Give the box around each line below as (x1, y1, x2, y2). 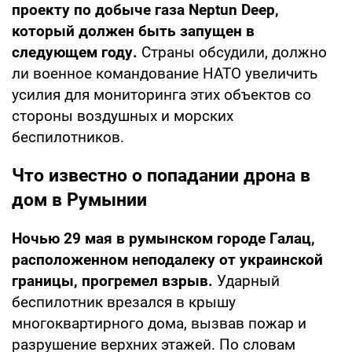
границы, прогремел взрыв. (12, 271, 217, 290)
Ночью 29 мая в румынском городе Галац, (12, 229, 315, 247)
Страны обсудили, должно (137, 42, 327, 61)
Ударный (217, 271, 280, 290)
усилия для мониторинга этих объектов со (12, 85, 311, 104)
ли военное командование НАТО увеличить (12, 64, 317, 82)
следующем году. (12, 42, 137, 61)
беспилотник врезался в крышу (12, 292, 236, 311)
